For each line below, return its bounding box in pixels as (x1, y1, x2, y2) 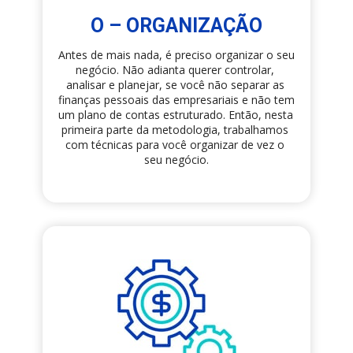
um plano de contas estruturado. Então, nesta (58, 107, 293, 123)
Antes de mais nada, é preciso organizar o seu (58, 47, 295, 63)
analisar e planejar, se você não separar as (65, 77, 284, 93)
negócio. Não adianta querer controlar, (76, 62, 274, 78)
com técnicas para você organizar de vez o (65, 137, 284, 153)
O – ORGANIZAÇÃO (91, 14, 262, 38)
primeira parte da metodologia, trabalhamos (61, 122, 288, 138)
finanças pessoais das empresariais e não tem (58, 92, 295, 108)
